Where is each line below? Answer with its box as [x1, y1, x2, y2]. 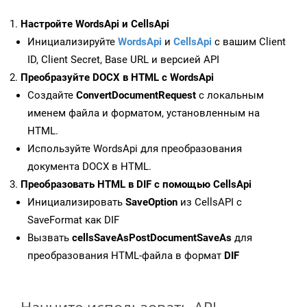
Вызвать [27, 232, 72, 245]
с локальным [196, 89, 264, 102]
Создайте [27, 89, 76, 102]
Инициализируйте [27, 36, 118, 49]
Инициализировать [27, 196, 125, 209]
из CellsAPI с [177, 196, 242, 209]
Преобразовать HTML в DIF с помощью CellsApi [21, 178, 251, 191]
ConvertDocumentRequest [76, 89, 196, 102]
